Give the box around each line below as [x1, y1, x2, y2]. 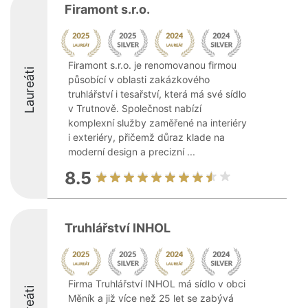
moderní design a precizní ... [68, 146, 195, 157]
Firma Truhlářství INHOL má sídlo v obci [68, 278, 245, 289]
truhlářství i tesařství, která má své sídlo [68, 88, 246, 100]
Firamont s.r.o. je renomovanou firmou [68, 59, 236, 71]
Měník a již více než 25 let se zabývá [68, 292, 234, 304]
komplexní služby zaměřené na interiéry [68, 117, 247, 129]
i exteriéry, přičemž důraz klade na [68, 131, 225, 143]
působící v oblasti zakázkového [68, 74, 210, 85]
